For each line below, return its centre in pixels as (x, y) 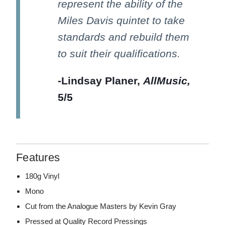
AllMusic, (167, 81)
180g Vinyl (42, 176)
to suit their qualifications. (119, 54)
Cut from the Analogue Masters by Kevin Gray (101, 206)
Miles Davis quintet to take (121, 21)
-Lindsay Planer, (100, 81)
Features (38, 157)
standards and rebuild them (124, 37)
